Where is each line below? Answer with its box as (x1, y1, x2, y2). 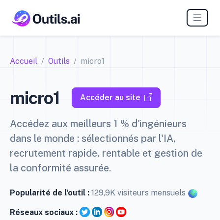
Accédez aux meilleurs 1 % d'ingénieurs (10, 118, 187, 130)
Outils (48, 56, 70, 66)
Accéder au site (80, 93, 140, 103)
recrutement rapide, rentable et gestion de (10, 147, 202, 160)
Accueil (10, 56, 37, 66)
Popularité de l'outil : (10, 188, 91, 198)
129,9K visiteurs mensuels (91, 188, 188, 198)
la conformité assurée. (10, 162, 111, 174)
